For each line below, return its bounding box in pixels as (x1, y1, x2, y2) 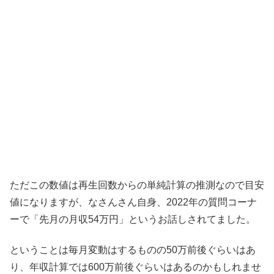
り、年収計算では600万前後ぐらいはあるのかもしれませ (10, 262, 261, 273)
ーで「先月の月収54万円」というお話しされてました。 (10, 213, 256, 224)
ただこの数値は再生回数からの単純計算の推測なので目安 (10, 179, 264, 190)
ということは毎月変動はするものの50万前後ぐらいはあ (10, 245, 256, 256)
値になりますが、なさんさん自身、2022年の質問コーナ (10, 196, 257, 207)
